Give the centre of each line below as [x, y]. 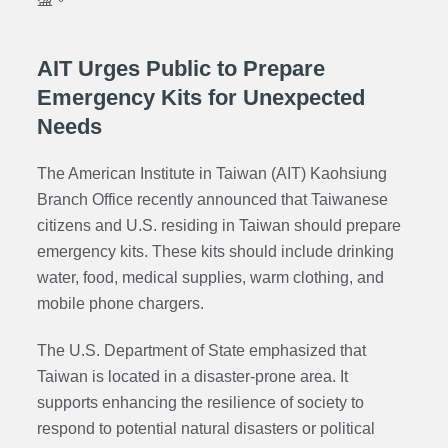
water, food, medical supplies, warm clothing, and [210, 277]
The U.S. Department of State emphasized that [201, 350]
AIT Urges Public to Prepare [180, 68]
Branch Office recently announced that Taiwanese [212, 199]
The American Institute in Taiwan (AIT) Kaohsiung [211, 173]
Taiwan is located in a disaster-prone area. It [192, 376]
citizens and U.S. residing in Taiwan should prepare [218, 225]
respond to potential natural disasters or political [205, 428]
